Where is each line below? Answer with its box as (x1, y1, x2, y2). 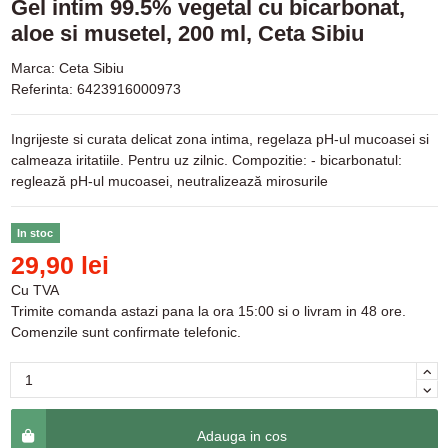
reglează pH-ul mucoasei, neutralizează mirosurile (10, 173, 328, 190)
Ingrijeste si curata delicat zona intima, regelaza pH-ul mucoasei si (10, 131, 429, 148)
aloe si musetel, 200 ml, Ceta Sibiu (10, 21, 364, 47)
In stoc (17, 226, 54, 239)
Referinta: (10, 81, 73, 98)
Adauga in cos (196, 427, 287, 444)
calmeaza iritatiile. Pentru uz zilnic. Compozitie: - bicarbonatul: (10, 152, 402, 169)
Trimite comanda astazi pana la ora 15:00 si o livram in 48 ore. (10, 302, 406, 319)
